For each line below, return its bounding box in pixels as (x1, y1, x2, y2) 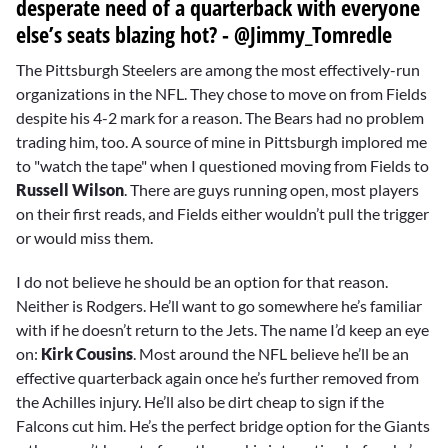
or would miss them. (16, 228, 153, 248)
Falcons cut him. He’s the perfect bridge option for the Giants (16, 416, 430, 436)
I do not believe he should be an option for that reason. (16, 272, 388, 292)
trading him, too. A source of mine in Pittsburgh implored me (16, 132, 427, 152)
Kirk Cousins (41, 344, 133, 364)
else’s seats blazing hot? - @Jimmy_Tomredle (16, 19, 392, 50)
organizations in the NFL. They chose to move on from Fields (16, 84, 427, 104)
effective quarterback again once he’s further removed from (16, 368, 419, 388)
